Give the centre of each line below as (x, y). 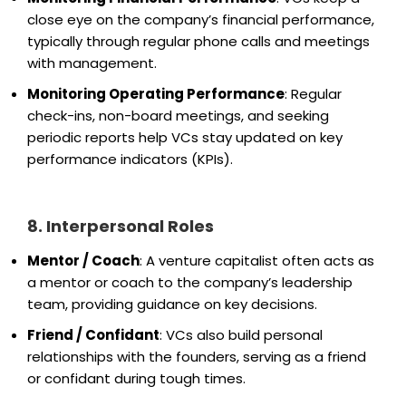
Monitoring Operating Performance (156, 93)
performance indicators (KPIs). (130, 159)
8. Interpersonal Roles (121, 227)
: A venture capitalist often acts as (257, 260)
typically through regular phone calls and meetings (198, 41)
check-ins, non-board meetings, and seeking (178, 115)
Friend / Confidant (93, 334)
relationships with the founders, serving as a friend (197, 356)
